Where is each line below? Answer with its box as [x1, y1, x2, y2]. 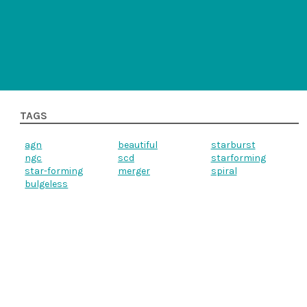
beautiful [117, 139, 158, 151]
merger [117, 165, 150, 177]
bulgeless [25, 178, 69, 190]
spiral [210, 165, 237, 177]
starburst [210, 139, 256, 151]
